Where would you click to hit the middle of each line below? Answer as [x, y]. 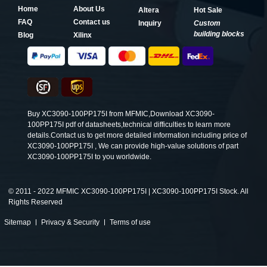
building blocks [219, 34]
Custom [207, 23]
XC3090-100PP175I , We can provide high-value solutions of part [133, 146]
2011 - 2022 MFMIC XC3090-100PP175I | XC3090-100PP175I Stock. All [131, 191]
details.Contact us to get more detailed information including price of [137, 135]
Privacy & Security [70, 222]
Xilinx [83, 35]
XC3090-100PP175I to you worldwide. [89, 156]
